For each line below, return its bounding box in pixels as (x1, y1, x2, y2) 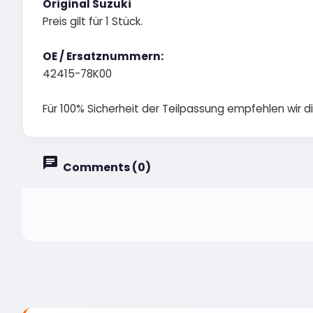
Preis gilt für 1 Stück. (43, 13, 143, 29)
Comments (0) (61, 159, 151, 175)
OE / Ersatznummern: (43, 48, 163, 64)
